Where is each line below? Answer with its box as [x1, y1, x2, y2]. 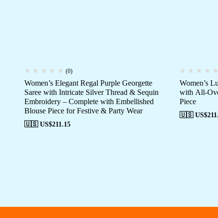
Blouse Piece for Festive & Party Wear [24, 107, 143, 115]
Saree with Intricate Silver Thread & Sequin [24, 88, 159, 97]
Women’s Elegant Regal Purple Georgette [24, 79, 152, 88]
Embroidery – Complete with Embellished [24, 97, 154, 106]
